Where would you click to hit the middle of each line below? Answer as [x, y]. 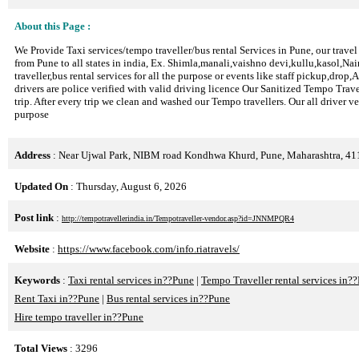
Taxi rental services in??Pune [131, 280]
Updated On [41, 186]
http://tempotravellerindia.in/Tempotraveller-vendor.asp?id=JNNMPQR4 [178, 218]
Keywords [37, 280]
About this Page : [52, 26]
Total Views [41, 348]
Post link [34, 218]
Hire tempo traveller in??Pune [79, 317]
